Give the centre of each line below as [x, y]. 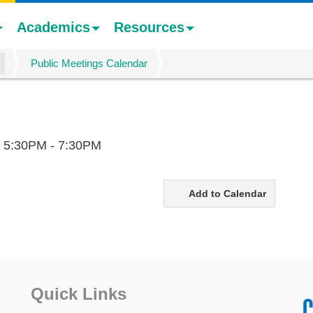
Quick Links [79, 293]
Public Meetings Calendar [89, 63]
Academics [53, 27]
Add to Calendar [227, 193]
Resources [149, 27]
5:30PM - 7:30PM [53, 145]
